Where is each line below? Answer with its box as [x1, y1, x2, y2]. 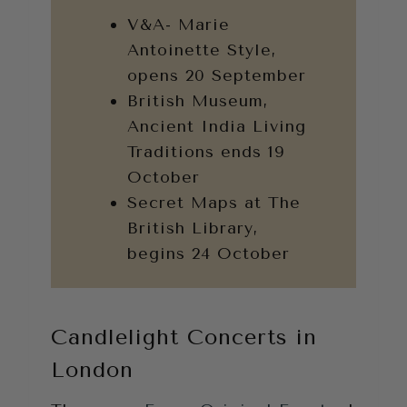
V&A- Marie [127, 14, 230, 35]
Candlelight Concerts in [51, 323, 317, 350]
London [51, 356, 134, 382]
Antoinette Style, [127, 39, 277, 60]
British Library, [127, 217, 259, 238]
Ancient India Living [127, 115, 306, 136]
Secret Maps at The [127, 192, 301, 213]
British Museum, [127, 90, 269, 111]
